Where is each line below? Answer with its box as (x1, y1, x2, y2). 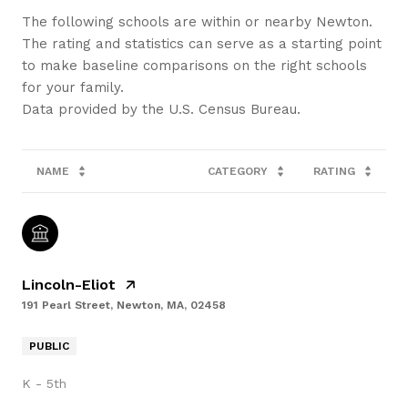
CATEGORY (208, 165, 268, 178)
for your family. (22, 79, 124, 97)
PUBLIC (29, 340, 69, 353)
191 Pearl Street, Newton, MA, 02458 (22, 299, 226, 312)
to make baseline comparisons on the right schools (22, 57, 367, 75)
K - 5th (22, 376, 66, 392)
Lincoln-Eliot (22, 276, 116, 294)
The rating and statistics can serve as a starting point (22, 36, 382, 53)
